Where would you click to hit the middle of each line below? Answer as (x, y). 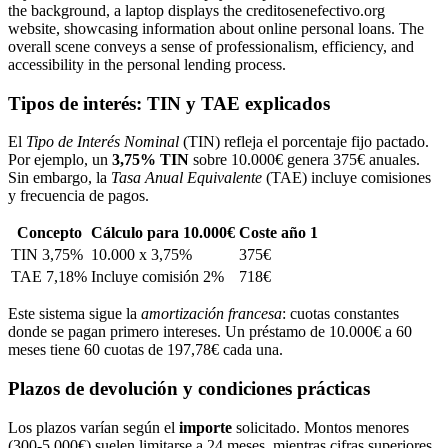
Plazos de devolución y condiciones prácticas (189, 388)
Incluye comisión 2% (157, 277)
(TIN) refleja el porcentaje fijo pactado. (304, 142)
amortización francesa (211, 314)
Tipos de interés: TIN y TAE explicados (169, 103)
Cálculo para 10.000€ (163, 233)
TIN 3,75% (47, 255)
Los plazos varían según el (93, 427)
